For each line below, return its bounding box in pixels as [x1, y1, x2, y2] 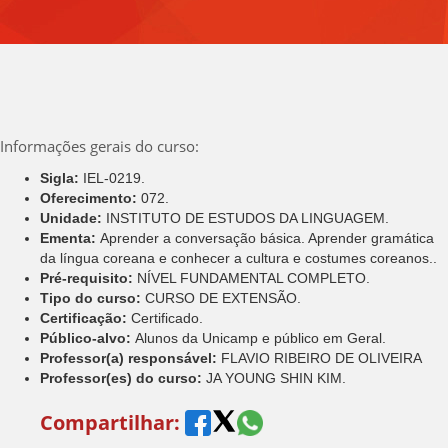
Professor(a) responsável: [40, 349, 221, 366]
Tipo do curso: [40, 289, 145, 306]
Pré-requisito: [40, 269, 137, 286]
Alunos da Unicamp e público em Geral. [135, 329, 386, 346]
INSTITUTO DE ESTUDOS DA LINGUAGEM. [102, 209, 389, 226]
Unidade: [40, 209, 102, 226]
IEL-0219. [83, 169, 145, 186]
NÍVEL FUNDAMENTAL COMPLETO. [137, 269, 370, 286]
